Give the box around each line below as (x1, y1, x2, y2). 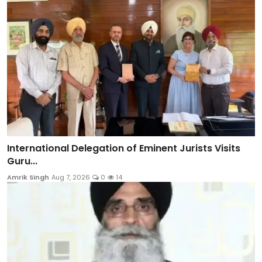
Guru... (7, 154, 37, 168)
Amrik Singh (7, 173, 49, 182)
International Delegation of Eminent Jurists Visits (7, 142, 240, 156)
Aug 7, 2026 (51, 173, 90, 182)
